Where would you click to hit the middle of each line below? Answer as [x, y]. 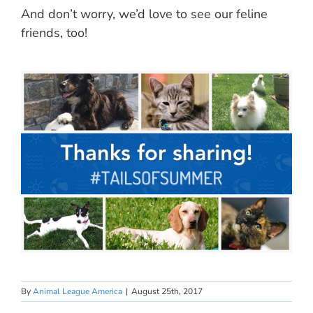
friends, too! [54, 32]
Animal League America [78, 291]
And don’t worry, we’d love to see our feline [144, 14]
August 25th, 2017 [167, 291]
